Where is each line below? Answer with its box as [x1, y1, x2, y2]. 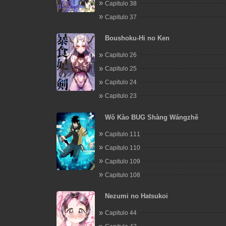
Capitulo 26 [104, 51, 137, 59]
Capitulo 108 [104, 171, 140, 179]
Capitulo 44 [104, 209, 137, 216]
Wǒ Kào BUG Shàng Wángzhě [104, 113, 198, 121]
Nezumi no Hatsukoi [104, 192, 168, 200]
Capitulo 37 [104, 13, 137, 21]
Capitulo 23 [104, 92, 137, 99]
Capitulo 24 [104, 79, 137, 86]
